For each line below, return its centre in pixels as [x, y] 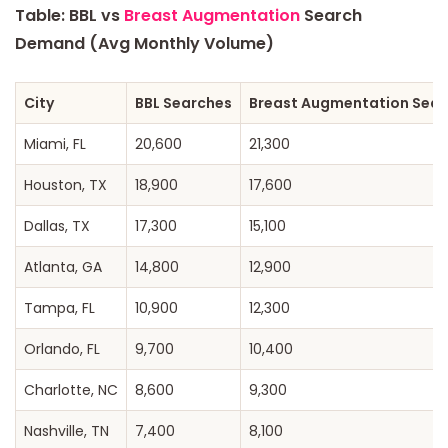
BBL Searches [183, 103]
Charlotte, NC [71, 390]
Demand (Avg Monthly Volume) [144, 44]
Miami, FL [55, 144]
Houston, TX [65, 185]
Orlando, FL [62, 349]
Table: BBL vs [69, 16]
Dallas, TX [57, 226]
